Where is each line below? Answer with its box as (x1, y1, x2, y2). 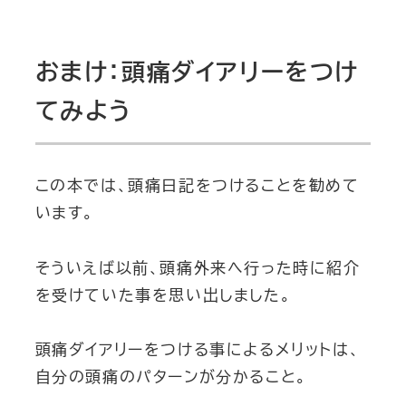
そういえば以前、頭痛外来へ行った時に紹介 (34, 259, 361, 275)
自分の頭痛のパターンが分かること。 (34, 369, 307, 385)
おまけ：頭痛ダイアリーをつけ (34, 59, 359, 83)
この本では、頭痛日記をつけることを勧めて (34, 178, 360, 194)
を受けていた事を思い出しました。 (34, 286, 292, 303)
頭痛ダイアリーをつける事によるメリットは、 (34, 342, 361, 358)
